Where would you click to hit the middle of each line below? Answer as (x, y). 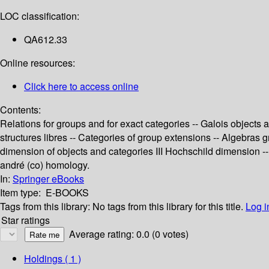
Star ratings (26, 220)
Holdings (43, 259)
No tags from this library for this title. (168, 207)
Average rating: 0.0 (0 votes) (129, 234)
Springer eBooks (48, 179)
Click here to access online (81, 86)
